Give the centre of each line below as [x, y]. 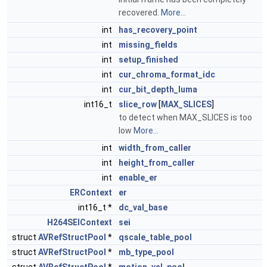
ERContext [91, 193]
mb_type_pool [146, 252]
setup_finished [148, 60]
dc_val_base [143, 207]
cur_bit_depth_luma [158, 89]
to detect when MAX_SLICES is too [185, 117]
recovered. [140, 13]
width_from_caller [155, 148]
